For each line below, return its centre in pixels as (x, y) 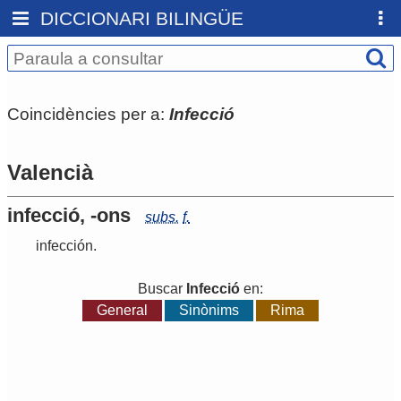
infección (64, 246)
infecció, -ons (69, 216)
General (122, 311)
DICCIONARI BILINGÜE (142, 18)
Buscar (162, 289)
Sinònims (209, 311)
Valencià (50, 173)
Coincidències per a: (88, 114)
